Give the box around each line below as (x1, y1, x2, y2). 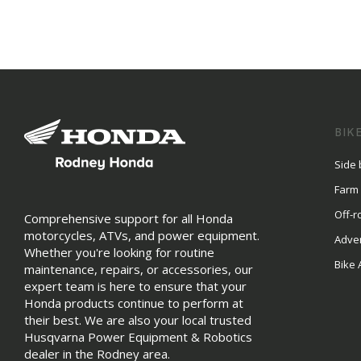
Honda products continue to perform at (24, 295, 243, 311)
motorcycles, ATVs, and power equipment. (24, 227, 259, 243)
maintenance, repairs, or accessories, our (24, 261, 253, 277)
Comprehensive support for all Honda (24, 210, 233, 226)
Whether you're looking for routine (24, 244, 214, 260)
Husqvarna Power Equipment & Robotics (24, 329, 252, 345)
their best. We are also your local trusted (24, 312, 251, 328)
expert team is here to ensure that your (24, 278, 247, 294)
